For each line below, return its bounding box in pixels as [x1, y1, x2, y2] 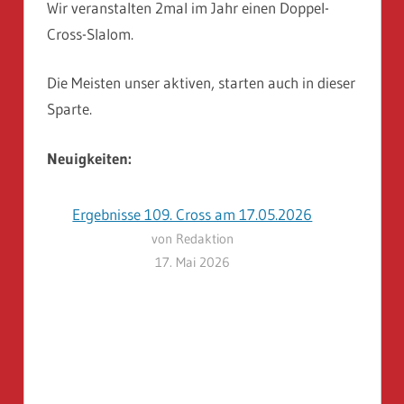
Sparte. [47, 99, 92, 119]
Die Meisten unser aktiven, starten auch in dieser [47, 73, 355, 93]
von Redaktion [151, 230, 234, 248]
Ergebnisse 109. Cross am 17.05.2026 [72, 205, 313, 225]
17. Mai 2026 [154, 253, 230, 271]
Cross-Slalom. [47, 23, 133, 43]
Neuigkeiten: [47, 148, 132, 168]
